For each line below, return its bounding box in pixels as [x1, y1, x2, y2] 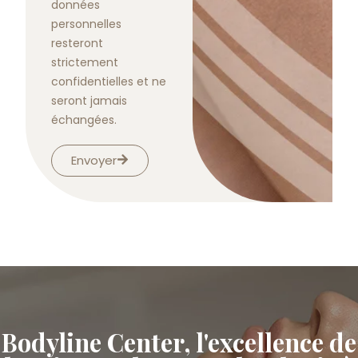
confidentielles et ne [51, 73, 166, 89]
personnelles [51, 15, 121, 32]
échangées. [51, 111, 117, 128]
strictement [51, 54, 118, 70]
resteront [51, 34, 103, 51]
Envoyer [71, 152, 117, 169]
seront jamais [51, 92, 127, 109]
